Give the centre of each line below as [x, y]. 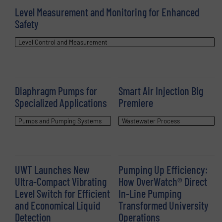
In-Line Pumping [150, 193]
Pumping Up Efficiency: [163, 169]
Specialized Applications [61, 102]
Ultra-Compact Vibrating [61, 181]
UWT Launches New [52, 169]
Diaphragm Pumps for [56, 90]
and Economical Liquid [57, 205]
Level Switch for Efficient [62, 193]
